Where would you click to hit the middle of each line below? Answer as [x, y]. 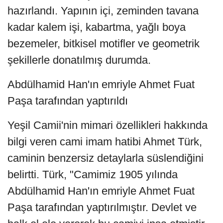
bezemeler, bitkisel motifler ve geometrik [104, 43]
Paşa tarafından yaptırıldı [68, 101]
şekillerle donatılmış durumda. [79, 60]
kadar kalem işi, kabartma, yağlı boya [97, 27]
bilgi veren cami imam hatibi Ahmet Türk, [105, 141]
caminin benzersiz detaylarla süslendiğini [106, 158]
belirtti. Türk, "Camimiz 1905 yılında [93, 174]
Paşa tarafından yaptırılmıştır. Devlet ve [102, 207]
